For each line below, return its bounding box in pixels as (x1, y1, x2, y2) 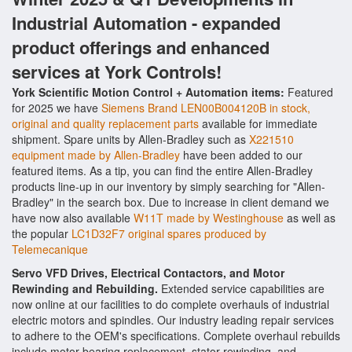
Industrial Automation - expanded (12, 10, 280, 35)
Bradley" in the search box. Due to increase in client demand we (12, 194, 329, 210)
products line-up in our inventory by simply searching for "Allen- (12, 178, 325, 194)
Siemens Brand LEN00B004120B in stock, (101, 100, 310, 115)
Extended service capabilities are (158, 280, 324, 296)
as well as (284, 210, 335, 225)
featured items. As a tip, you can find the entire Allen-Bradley (12, 163, 313, 178)
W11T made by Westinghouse (134, 210, 284, 225)
